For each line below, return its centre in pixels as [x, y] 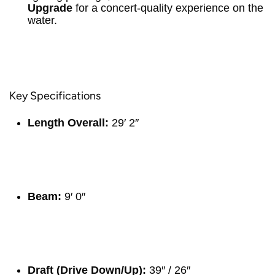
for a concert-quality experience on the [168, 8]
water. [42, 20]
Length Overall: [68, 123]
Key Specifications [55, 96]
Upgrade [50, 8]
